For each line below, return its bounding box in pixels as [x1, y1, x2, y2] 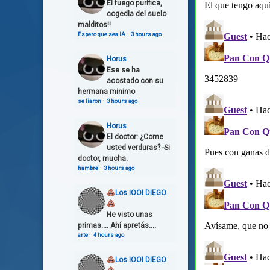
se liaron [78, 97, 101, 104]
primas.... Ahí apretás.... [78, 221, 156, 230]
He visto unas [107, 210, 152, 219]
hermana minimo [78, 87, 135, 96]
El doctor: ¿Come [107, 132, 163, 141]
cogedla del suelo [107, 9, 166, 18]
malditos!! [78, 20, 111, 29]
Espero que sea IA [78, 30, 125, 37]
